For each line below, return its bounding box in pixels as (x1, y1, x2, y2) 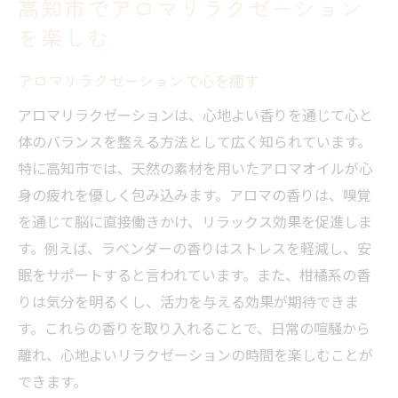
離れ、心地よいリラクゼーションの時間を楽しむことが (18, 344, 373, 366)
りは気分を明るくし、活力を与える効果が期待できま (18, 291, 359, 313)
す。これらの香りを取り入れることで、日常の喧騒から (18, 317, 370, 339)
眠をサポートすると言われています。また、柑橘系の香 (18, 264, 370, 286)
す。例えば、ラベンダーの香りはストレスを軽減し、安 (18, 237, 371, 259)
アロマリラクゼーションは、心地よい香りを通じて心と (18, 104, 373, 126)
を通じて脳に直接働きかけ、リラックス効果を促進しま (18, 211, 372, 233)
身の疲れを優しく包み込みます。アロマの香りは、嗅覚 (18, 184, 371, 206)
